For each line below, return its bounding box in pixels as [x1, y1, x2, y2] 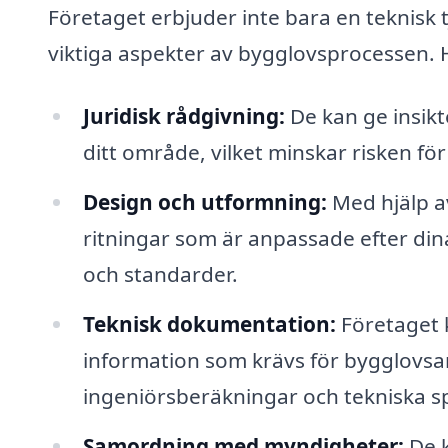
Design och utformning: [82, 188, 327, 217]
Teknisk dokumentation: [82, 309, 336, 338]
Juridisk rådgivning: [82, 102, 285, 131]
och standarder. [82, 260, 238, 289]
